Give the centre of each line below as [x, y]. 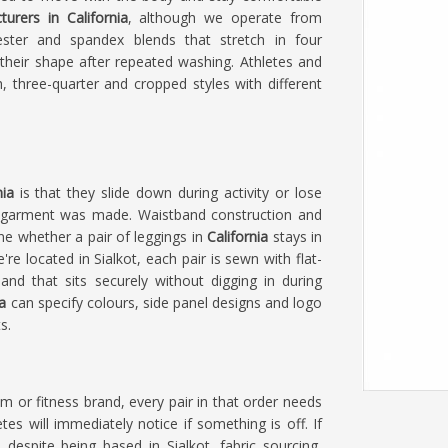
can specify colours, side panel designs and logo [164, 302]
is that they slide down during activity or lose [170, 192]
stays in [297, 236]
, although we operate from [225, 17]
